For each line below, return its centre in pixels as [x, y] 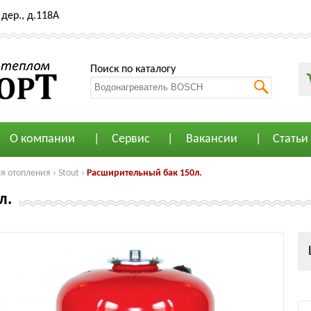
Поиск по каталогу [133, 69]
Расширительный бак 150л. [144, 173]
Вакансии [211, 139]
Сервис [131, 139]
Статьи [291, 139]
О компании [42, 139]
